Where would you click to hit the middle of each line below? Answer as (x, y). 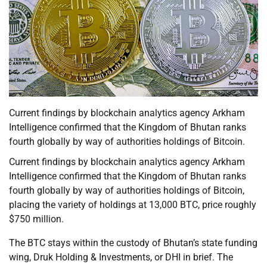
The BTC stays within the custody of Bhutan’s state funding (133, 243)
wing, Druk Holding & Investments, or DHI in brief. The (121, 257)
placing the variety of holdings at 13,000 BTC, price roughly (133, 205)
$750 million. (36, 219)
